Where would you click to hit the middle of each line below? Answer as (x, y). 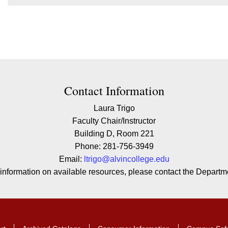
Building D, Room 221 (114, 134)
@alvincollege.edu (135, 159)
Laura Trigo (114, 108)
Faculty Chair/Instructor (114, 121)
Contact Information (114, 91)
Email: (71, 159)
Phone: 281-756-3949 (114, 146)
